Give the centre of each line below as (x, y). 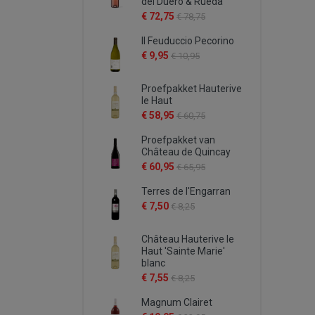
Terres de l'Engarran (186, 191)
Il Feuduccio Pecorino (188, 41)
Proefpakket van (178, 140)
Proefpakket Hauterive (192, 89)
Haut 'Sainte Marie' (183, 251)
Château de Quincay (186, 152)
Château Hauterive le (188, 239)
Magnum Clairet (177, 302)
